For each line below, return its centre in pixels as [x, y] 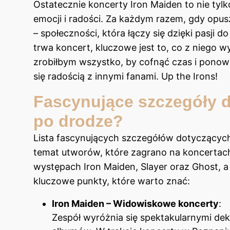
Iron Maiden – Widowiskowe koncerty [135, 204]
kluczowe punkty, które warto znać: [112, 181]
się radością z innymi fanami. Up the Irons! [126, 76]
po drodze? [78, 121]
